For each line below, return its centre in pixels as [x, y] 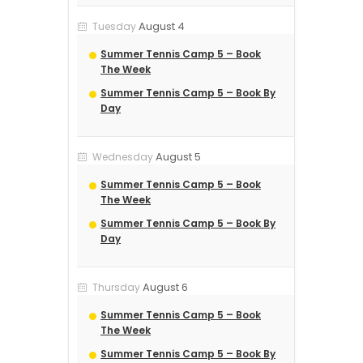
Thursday [116, 288]
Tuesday [114, 27]
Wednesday [123, 157]
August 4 [162, 27]
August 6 [165, 288]
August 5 [178, 157]
